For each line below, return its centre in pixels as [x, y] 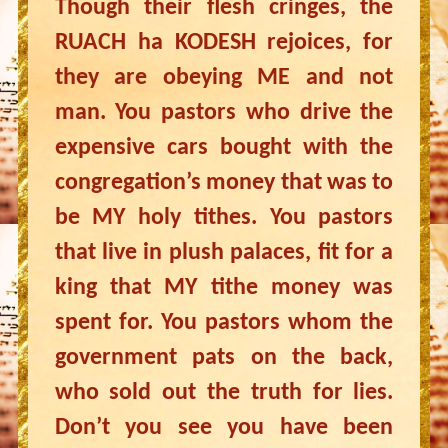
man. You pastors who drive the [224, 113]
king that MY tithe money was [224, 288]
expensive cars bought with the [224, 148]
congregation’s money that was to [224, 183]
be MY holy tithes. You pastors [224, 218]
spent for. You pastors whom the [224, 323]
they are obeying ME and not [224, 78]
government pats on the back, [224, 358]
